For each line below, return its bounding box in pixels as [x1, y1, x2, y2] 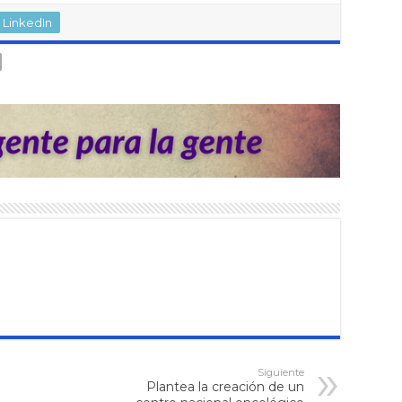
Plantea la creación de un [146, 378, 304, 395]
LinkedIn [3, 15, 52, 31]
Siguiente [258, 365, 304, 379]
